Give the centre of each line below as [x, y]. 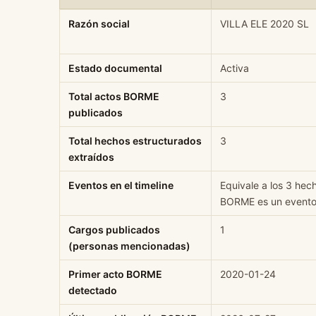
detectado [93, 290]
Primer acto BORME [115, 274]
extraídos [91, 157]
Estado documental [115, 68]
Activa [235, 68]
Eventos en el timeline [121, 185]
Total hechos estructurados [135, 140]
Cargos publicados [114, 229]
